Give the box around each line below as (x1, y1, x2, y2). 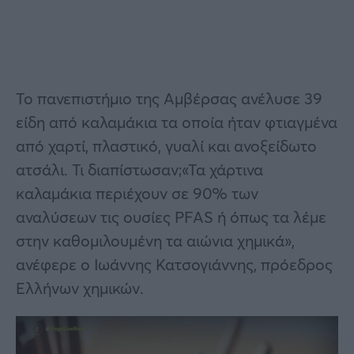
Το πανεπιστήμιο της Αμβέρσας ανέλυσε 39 (16, 87, 322, 109)
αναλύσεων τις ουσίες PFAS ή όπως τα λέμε (16, 205, 326, 228)
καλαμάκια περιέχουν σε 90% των (16, 182, 258, 204)
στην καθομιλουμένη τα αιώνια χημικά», (16, 229, 295, 251)
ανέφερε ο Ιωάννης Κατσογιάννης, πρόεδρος (16, 253, 333, 275)
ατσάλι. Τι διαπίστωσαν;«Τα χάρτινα (16, 158, 263, 180)
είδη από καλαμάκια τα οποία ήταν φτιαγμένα (16, 111, 337, 133)
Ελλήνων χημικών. (16, 277, 144, 299)
